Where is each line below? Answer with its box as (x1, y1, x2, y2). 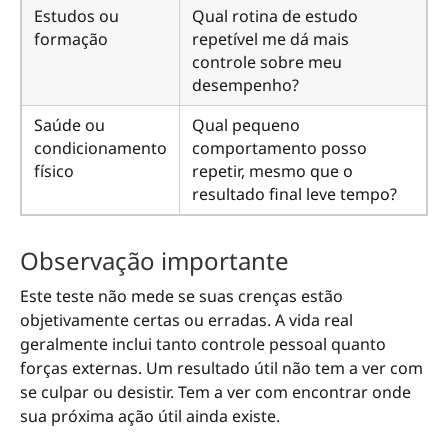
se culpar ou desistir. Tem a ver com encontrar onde (20, 380, 411, 403)
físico (34, 160, 74, 183)
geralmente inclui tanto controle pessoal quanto (20, 332, 386, 355)
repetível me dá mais (192, 28, 349, 51)
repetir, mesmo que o (192, 160, 353, 183)
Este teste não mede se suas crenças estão (20, 284, 343, 307)
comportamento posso (192, 137, 367, 160)
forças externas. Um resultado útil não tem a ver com (20, 356, 423, 379)
